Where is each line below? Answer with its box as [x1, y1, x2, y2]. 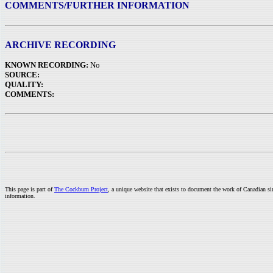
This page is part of [5, 186, 54, 193]
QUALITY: [5, 80, 43, 89]
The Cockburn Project [54, 186, 108, 193]
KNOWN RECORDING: [5, 60, 88, 69]
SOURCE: [5, 70, 40, 79]
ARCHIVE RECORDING [5, 40, 116, 50]
